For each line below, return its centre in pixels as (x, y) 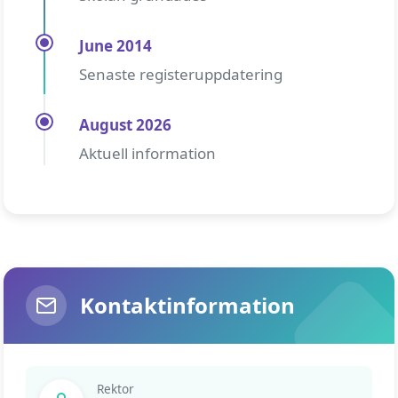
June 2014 (115, 46)
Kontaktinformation (187, 305)
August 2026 (125, 125)
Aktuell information (147, 153)
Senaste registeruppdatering (181, 74)
